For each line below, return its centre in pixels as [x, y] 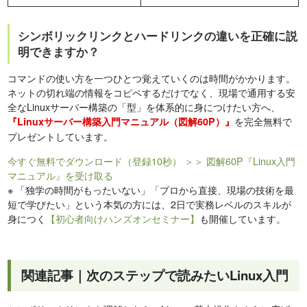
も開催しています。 [243, 219]
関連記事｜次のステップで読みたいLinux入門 [155, 275]
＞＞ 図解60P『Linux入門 [240, 161]
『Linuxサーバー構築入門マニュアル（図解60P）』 [121, 122]
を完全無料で [263, 121]
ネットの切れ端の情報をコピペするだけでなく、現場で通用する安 [152, 93]
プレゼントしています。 [61, 136]
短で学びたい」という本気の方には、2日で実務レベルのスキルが [150, 204]
